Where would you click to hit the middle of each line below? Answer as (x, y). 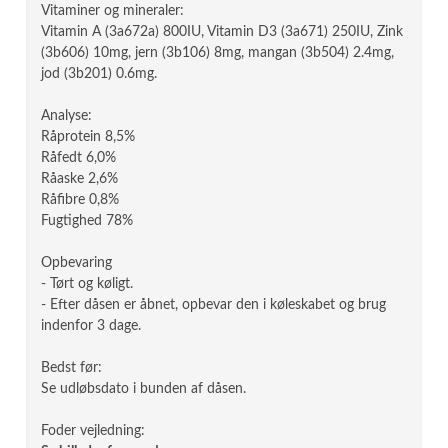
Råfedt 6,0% (79, 158)
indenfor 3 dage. (91, 326)
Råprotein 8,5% (88, 137)
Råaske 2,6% (80, 179)
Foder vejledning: (93, 431)
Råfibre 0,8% (80, 200)
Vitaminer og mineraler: (113, 11)
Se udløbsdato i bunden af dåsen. (144, 389)
